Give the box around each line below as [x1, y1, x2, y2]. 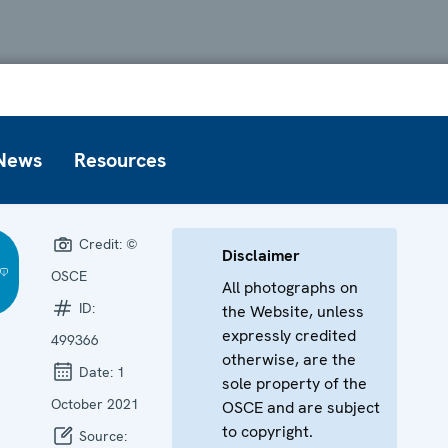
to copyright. [222, 420, 314, 442]
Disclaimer [222, 244, 301, 266]
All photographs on [222, 276, 359, 298]
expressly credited [222, 324, 357, 346]
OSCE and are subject [222, 396, 381, 418]
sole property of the [222, 372, 368, 394]
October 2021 [51, 394, 140, 413]
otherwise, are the [222, 348, 357, 370]
